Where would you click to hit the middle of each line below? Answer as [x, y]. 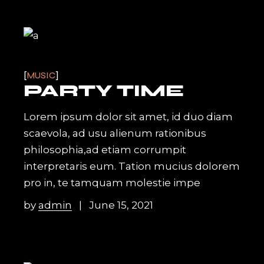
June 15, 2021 [121, 205]
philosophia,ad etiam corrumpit [105, 150]
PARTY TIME [104, 91]
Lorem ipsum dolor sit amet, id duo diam [128, 117]
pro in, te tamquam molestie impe [112, 183]
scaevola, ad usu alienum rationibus [115, 133]
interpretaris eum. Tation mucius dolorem [132, 166]
